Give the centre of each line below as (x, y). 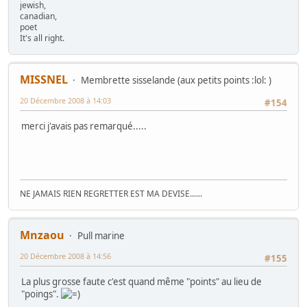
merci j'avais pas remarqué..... (84, 126)
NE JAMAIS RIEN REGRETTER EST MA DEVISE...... (111, 194)
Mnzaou (42, 235)
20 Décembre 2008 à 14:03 (65, 101)
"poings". (41, 294)
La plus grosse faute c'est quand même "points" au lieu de (142, 282)
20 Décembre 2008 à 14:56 (65, 256)
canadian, (38, 16)
